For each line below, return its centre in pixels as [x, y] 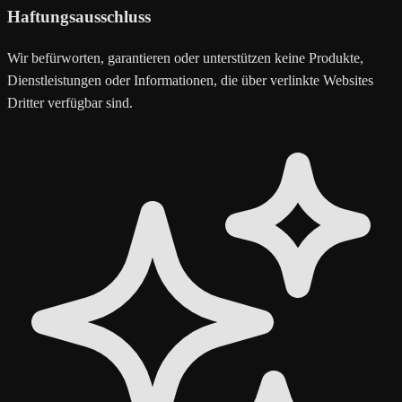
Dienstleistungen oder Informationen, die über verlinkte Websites [190, 80]
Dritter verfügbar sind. [70, 102]
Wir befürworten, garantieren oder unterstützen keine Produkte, [185, 57]
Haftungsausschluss [79, 17]
